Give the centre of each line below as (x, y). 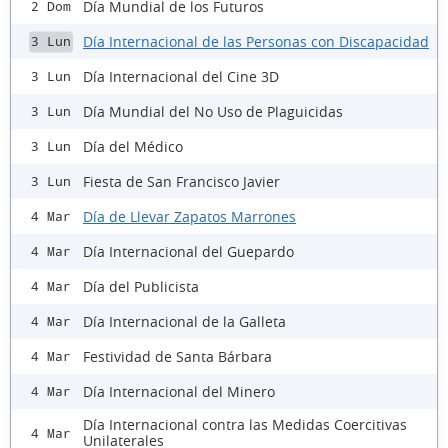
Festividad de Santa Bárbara (177, 356)
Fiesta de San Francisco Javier (181, 181)
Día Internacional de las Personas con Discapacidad (256, 41)
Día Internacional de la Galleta (184, 321)
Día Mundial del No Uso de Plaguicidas (213, 111)
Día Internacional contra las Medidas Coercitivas (245, 425)
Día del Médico (133, 146)
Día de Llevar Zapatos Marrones (189, 216)
